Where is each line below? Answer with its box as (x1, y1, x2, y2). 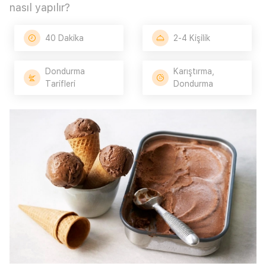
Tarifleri (45, 79, 75, 88)
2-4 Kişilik (173, 33, 210, 43)
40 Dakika (45, 33, 84, 43)
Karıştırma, (173, 66, 214, 76)
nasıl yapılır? (9, 1, 70, 14)
